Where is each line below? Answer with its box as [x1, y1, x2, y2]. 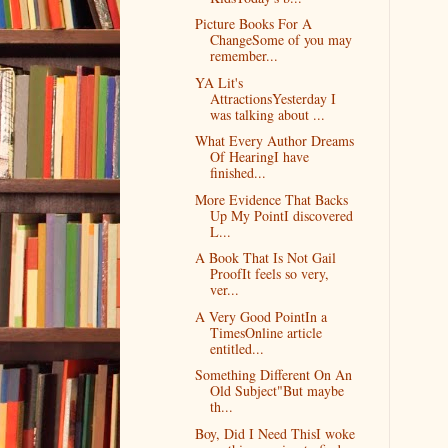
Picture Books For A [194, 14, 312, 34]
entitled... [209, 338, 264, 358]
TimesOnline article [209, 322, 322, 342]
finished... [209, 163, 266, 183]
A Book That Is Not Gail [194, 248, 336, 268]
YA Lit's [194, 72, 243, 92]
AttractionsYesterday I [209, 88, 336, 108]
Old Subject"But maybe [209, 381, 344, 401]
